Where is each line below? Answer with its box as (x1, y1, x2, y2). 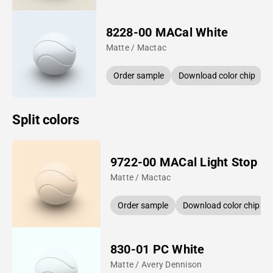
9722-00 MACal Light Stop (110, 154, 257, 169)
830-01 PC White (110, 241, 205, 257)
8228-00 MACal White (105, 24, 229, 40)
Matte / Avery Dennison (110, 259, 202, 269)
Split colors (12, 112, 79, 127)
